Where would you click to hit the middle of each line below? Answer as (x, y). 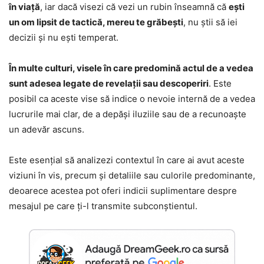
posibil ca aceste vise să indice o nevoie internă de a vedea (132, 98)
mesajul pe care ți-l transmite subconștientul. (103, 206)
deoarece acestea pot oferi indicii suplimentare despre (123, 190)
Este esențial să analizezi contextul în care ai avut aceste (127, 160)
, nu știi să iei (210, 22)
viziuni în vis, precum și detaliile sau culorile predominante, (132, 175)
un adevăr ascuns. (47, 129)
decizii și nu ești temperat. (64, 37)
